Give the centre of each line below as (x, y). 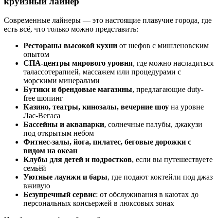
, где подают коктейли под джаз (160, 177)
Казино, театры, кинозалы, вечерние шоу (96, 107)
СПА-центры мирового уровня (78, 63)
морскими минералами (62, 81)
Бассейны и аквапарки (64, 124)
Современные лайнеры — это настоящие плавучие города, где (108, 20)
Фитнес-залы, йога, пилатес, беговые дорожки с (107, 142)
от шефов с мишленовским (163, 45)
